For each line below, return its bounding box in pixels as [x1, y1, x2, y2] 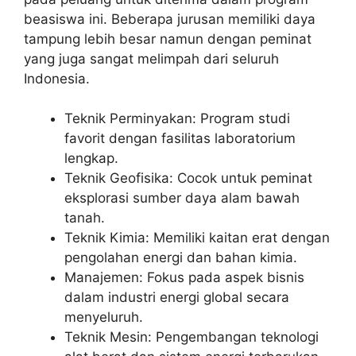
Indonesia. [24, 70, 90, 87]
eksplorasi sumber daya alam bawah [64, 190, 300, 207]
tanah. [64, 210, 105, 226]
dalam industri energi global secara [64, 289, 289, 306]
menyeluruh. [64, 309, 143, 326]
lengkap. [64, 150, 118, 167]
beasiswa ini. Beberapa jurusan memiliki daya [24, 10, 315, 27]
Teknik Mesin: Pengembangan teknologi [64, 329, 319, 346]
